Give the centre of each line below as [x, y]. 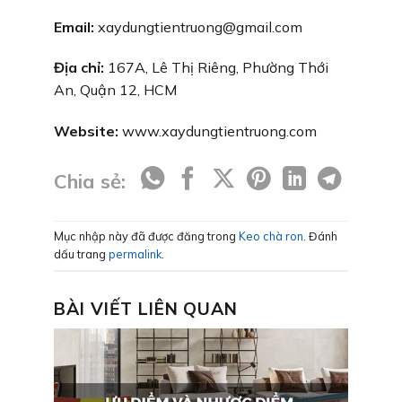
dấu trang [81, 254]
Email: [74, 26]
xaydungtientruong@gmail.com [198, 26]
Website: [86, 131]
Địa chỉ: [79, 68]
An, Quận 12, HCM [115, 90]
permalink [135, 254]
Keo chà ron [271, 236]
